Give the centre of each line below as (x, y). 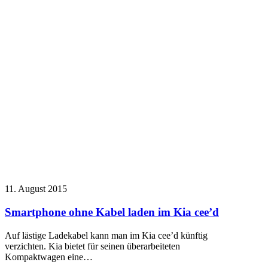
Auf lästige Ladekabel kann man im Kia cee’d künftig (106, 235)
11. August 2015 (36, 189)
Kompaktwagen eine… (49, 257)
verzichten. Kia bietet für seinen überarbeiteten (92, 246)
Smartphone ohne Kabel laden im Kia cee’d (112, 212)
